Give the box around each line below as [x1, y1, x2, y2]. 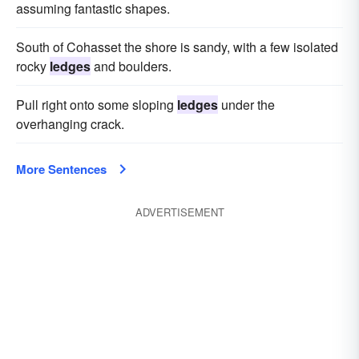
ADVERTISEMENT [135, 204, 224, 220]
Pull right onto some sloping [16, 95, 177, 114]
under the [218, 95, 275, 114]
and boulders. [91, 57, 171, 75]
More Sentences [16, 160, 107, 178]
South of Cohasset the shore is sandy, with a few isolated [16, 38, 338, 56]
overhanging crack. [16, 115, 124, 133]
